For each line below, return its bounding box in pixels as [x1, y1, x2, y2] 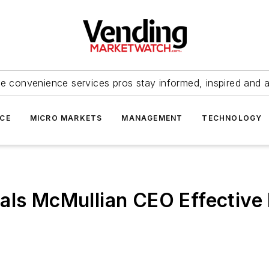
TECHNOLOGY [202, 113, 262, 122]
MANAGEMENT [121, 113, 183, 122]
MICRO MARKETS [29, 113, 103, 122]
